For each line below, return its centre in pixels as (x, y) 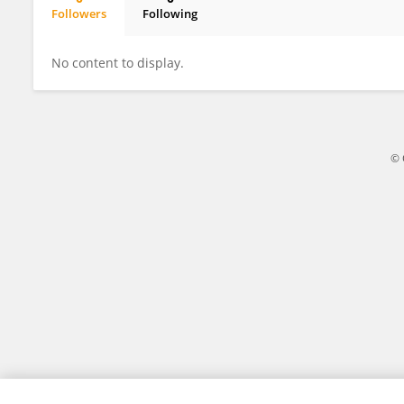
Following (170, 14)
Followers (79, 14)
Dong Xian (95, 29)
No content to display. (118, 63)
